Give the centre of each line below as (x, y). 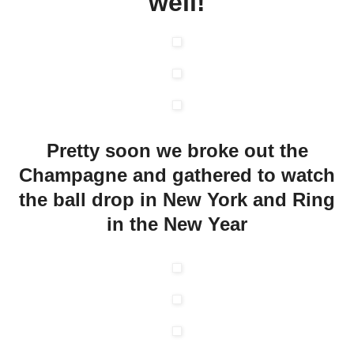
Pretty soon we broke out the (177, 150)
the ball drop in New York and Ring (177, 199)
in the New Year (177, 224)
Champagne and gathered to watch (177, 175)
